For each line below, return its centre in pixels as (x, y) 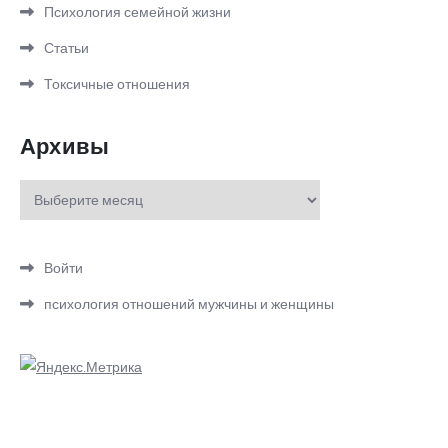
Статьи (66, 48)
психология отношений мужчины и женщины (189, 304)
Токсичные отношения (117, 84)
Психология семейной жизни (137, 12)
